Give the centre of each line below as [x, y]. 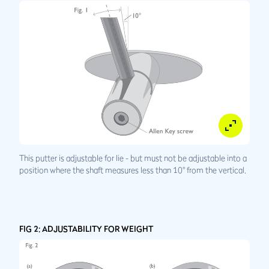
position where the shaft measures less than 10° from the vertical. [133, 170]
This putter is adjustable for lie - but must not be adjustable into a [133, 158]
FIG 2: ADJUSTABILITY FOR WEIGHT [86, 229]
